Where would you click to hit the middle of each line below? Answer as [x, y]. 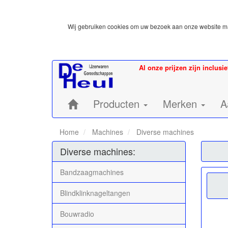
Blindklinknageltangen [95, 193]
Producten [118, 104]
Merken [181, 104]
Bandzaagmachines [92, 172]
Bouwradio [77, 213]
